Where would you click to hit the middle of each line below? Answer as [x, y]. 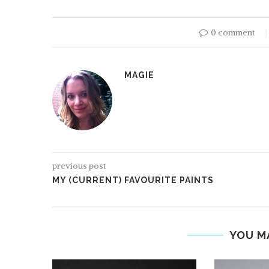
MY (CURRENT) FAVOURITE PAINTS [133, 180]
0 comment [232, 32]
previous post [79, 166]
